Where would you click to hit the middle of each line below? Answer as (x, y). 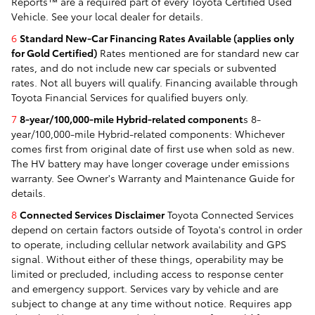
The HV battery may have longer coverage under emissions (150, 163)
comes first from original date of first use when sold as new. (153, 148)
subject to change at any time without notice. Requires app (152, 303)
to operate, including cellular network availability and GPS (149, 244)
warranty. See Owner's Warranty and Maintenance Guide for (153, 178)
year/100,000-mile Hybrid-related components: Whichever (148, 133)
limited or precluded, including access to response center (147, 273)
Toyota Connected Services (229, 214)
